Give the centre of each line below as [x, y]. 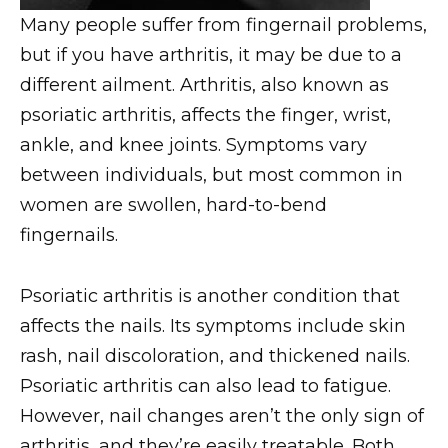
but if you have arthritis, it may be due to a [211, 54]
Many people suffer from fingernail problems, [223, 24]
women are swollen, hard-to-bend [173, 204]
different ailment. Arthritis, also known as [204, 84]
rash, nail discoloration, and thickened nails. [215, 355]
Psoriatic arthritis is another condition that [210, 295]
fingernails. [69, 234]
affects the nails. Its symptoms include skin [213, 325]
